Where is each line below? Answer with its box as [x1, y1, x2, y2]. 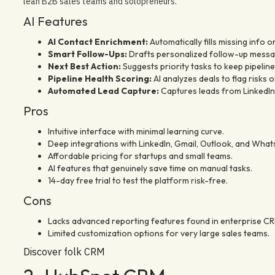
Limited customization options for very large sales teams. [47, 227, 269, 239]
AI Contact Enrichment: [47, 36, 148, 47]
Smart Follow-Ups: [47, 48, 127, 60]
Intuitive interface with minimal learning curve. [47, 125, 224, 137]
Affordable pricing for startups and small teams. [47, 150, 233, 161]
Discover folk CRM [23, 245, 105, 258]
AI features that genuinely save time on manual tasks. [47, 162, 252, 174]
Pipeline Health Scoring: [47, 72, 152, 84]
